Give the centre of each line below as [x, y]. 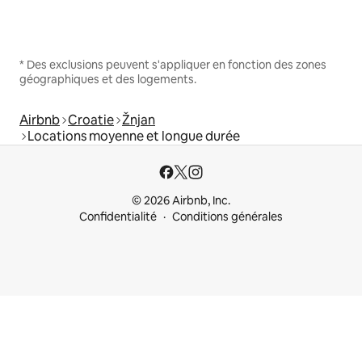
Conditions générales [227, 217]
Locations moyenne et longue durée [134, 136]
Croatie [91, 120]
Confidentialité [118, 217]
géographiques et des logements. [108, 79]
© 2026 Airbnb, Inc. [181, 200]
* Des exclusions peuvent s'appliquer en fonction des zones [173, 64]
